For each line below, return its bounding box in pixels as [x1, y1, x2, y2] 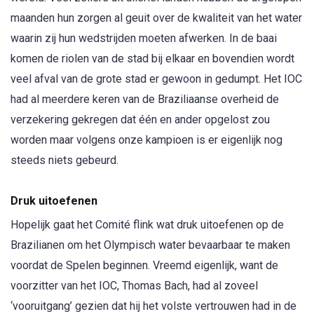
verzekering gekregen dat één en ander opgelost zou [11, 113, 270, 127]
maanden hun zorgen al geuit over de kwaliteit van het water [11, 11, 302, 25]
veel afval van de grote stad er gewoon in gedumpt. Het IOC [11, 72, 302, 86]
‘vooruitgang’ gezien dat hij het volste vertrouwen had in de [11, 299, 296, 313]
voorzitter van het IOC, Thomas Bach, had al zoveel [11, 278, 258, 292]
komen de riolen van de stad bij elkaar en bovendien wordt [11, 52, 294, 66]
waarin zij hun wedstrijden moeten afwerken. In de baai [11, 32, 277, 46]
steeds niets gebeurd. [11, 153, 118, 168]
